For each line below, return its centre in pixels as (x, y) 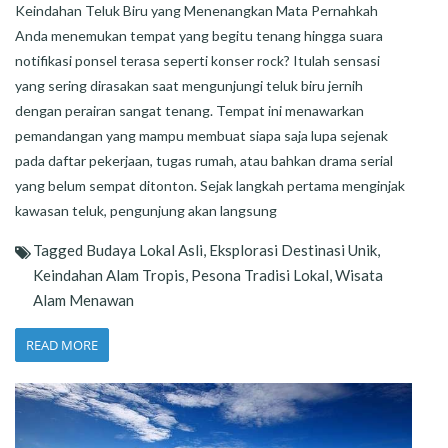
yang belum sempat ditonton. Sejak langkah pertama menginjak (210, 186)
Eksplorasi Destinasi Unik (293, 250)
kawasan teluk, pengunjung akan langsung (146, 211)
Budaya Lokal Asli (144, 250)
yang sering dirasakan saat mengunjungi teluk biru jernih (189, 86)
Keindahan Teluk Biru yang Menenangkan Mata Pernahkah (196, 11)
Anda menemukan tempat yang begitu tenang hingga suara (199, 36)
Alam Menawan (83, 300)
